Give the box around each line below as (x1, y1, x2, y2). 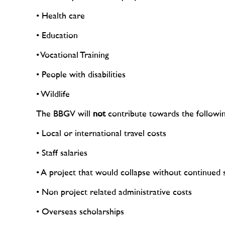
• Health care (36, 12, 85, 21)
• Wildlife (36, 90, 70, 99)
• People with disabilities (36, 71, 126, 79)
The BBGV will (36, 110, 93, 119)
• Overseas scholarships (36, 208, 124, 216)
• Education (36, 32, 78, 40)
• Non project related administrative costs (36, 188, 192, 197)
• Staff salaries (36, 149, 87, 158)
